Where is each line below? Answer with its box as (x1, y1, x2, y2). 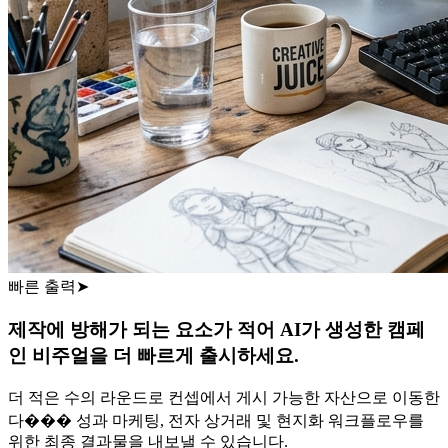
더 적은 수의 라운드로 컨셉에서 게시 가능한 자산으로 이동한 (8, 388, 440, 406)
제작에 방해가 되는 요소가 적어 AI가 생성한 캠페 (8, 318, 425, 340)
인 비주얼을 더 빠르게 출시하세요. (8, 344, 299, 366)
